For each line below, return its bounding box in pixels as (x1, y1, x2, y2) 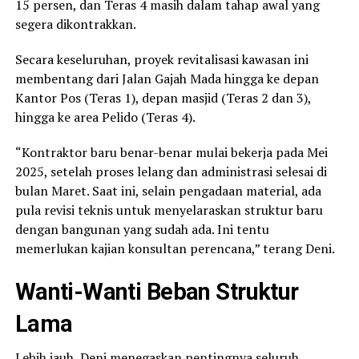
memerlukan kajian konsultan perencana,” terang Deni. (14, 239, 335, 257)
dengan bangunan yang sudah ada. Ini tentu (14, 220, 269, 238)
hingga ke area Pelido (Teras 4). (14, 107, 196, 126)
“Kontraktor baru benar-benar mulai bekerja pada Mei (14, 143, 328, 161)
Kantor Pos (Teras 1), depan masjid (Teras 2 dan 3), (14, 88, 311, 107)
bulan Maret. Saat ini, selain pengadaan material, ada (14, 181, 321, 200)
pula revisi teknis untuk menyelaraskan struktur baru (14, 200, 323, 219)
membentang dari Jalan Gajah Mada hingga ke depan (14, 69, 319, 87)
